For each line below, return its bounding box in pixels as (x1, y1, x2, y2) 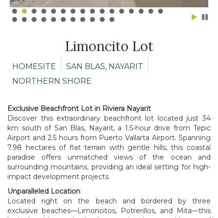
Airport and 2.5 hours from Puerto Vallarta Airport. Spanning (7, 133, 211, 142)
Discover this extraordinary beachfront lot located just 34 (7, 113, 211, 123)
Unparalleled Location (7, 186, 80, 196)
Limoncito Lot (65, 37, 153, 55)
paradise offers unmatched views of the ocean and (7, 152, 211, 162)
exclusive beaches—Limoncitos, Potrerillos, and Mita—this (7, 206, 211, 215)
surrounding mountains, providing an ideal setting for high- (7, 162, 211, 171)
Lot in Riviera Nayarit (81, 104, 151, 113)
